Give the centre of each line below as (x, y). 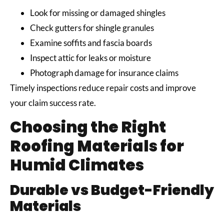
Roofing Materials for (97, 146)
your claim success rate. (54, 102)
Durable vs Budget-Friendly (112, 190)
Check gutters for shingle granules (93, 27)
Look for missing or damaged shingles (98, 12)
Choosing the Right (88, 127)
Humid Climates (77, 165)
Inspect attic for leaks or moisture (91, 57)
